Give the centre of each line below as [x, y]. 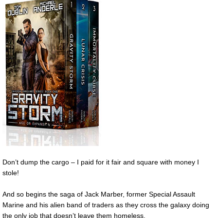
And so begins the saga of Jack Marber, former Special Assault [99, 194]
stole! [11, 173]
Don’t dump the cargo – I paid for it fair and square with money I [101, 162]
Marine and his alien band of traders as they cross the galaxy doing [106, 205]
